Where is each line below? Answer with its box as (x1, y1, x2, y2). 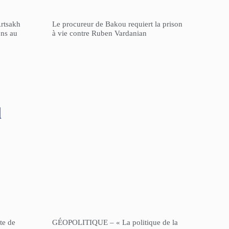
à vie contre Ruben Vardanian (52, 29, 147, 38)
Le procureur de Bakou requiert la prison (52, 20, 182, 29)
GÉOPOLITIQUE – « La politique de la (52, 218, 178, 227)
